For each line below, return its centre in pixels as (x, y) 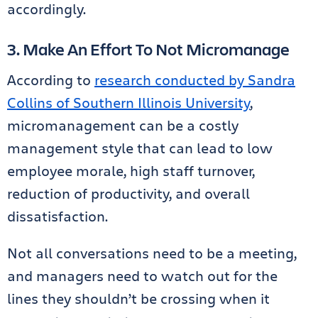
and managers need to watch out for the (142, 276)
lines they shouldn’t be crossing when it (138, 298)
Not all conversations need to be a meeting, (152, 253)
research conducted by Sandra (195, 80)
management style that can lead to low (140, 148)
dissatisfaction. (59, 216)
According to (51, 80)
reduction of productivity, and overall (128, 193)
